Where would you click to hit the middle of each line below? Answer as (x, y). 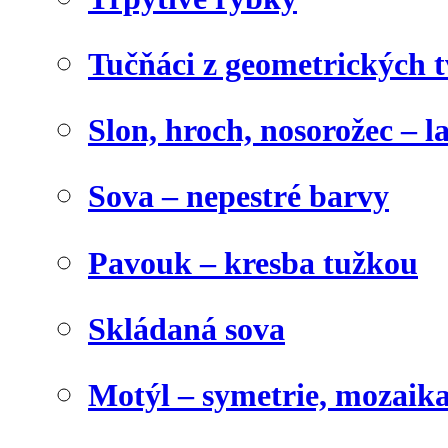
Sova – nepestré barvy (238, 196)
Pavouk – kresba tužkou (253, 262)
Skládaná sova (186, 328)
